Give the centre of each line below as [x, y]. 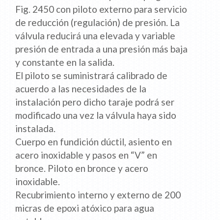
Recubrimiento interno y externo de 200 [98, 195]
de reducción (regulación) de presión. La [98, 23]
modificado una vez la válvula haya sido [96, 115]
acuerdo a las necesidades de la [81, 89]
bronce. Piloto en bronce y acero [82, 168]
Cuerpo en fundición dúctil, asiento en [94, 142]
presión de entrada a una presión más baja [102, 49]
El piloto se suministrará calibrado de [92, 76]
